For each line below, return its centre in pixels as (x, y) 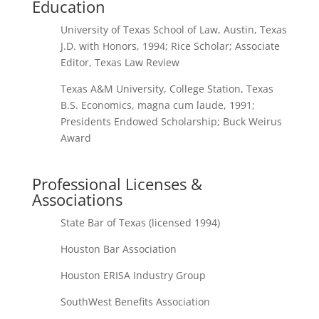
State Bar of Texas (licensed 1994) (140, 223)
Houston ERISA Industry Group (133, 275)
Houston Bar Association (118, 249)
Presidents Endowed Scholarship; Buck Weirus (171, 121)
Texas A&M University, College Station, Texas (167, 89)
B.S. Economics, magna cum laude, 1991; (157, 105)
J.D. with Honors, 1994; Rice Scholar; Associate (170, 46)
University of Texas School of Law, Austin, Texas (173, 30)
